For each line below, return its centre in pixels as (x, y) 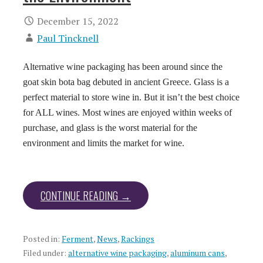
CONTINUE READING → (86, 196)
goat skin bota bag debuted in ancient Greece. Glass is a (126, 82)
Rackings (138, 239)
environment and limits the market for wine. (104, 143)
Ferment (77, 239)
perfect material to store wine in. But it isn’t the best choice (131, 97)
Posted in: (42, 239)
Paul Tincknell (68, 38)
